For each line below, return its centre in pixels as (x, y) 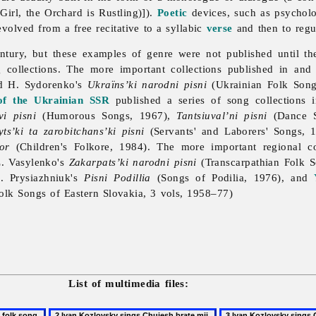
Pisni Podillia (117, 178)
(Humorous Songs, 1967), (107, 116)
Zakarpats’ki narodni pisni (133, 162)
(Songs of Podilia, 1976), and (232, 178)
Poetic (172, 13)
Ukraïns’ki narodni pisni (147, 85)
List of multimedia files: (129, 284)
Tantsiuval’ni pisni (222, 116)
